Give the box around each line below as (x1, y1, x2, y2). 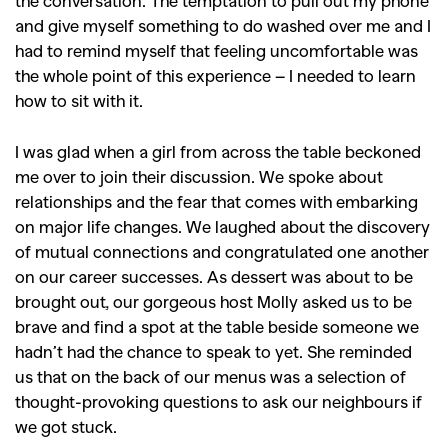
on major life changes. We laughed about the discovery (15, 215, 430, 236)
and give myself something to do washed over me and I (15, 14, 431, 35)
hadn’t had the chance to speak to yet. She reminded (15, 340, 412, 361)
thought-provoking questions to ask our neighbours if (15, 390, 422, 411)
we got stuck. (15, 415, 117, 436)
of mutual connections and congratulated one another (15, 240, 429, 261)
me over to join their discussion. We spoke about (15, 165, 383, 186)
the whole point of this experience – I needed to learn (15, 64, 416, 85)
